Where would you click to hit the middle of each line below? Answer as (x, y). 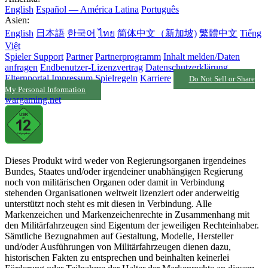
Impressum (72, 78)
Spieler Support (34, 57)
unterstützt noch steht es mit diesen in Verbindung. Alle (108, 204)
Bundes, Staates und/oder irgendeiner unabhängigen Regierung (124, 172)
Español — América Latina (87, 10)
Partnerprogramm (128, 57)
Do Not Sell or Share (222, 79)
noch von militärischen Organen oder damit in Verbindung (115, 182)
